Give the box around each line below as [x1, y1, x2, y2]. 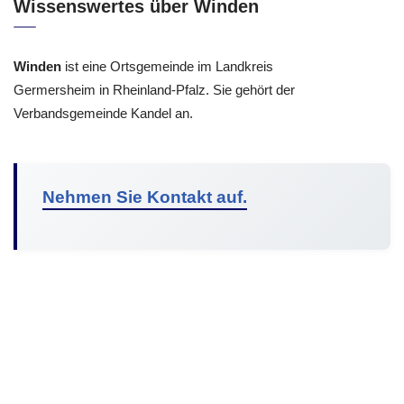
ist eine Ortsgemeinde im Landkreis [61, 58, 273, 74]
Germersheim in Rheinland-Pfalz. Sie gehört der [14, 81, 295, 97]
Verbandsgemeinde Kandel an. [14, 105, 193, 121]
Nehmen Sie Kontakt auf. [42, 187, 247, 207]
